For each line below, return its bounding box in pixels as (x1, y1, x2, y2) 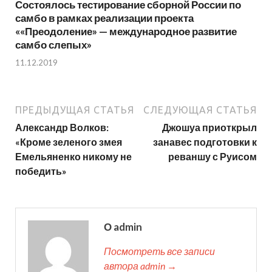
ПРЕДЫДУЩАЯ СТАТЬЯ (15, 104, 134, 115)
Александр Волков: (15, 121, 109, 133)
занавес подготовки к (153, 135, 257, 148)
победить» (15, 165, 67, 177)
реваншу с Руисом (168, 150, 257, 162)
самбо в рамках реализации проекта (15, 12, 194, 25)
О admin (104, 220, 142, 233)
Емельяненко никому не (15, 150, 132, 162)
